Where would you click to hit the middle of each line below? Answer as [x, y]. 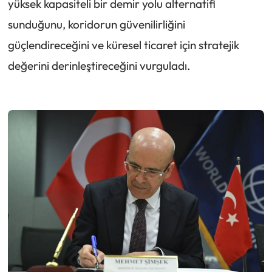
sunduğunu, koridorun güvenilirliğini [96, 25]
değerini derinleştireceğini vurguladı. [99, 66]
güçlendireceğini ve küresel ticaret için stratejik [123, 45]
